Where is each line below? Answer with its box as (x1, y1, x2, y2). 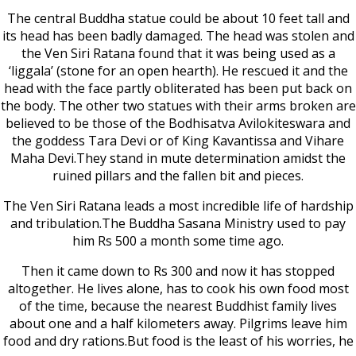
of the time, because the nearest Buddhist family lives (19, 296, 337, 315)
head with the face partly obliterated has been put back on (4, 79, 352, 97)
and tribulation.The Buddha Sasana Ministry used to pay (10, 214, 346, 232)
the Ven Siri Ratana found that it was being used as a (21, 44, 335, 62)
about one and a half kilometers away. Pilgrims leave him (9, 314, 347, 332)
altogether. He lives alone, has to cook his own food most (7, 279, 349, 297)
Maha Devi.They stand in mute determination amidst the (10, 149, 346, 167)
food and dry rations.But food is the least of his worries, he (2, 331, 354, 350)
